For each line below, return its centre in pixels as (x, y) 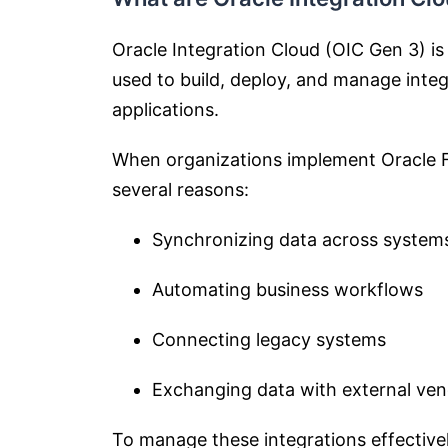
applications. (165, 109)
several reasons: (180, 189)
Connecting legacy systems (269, 339)
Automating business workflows (287, 289)
